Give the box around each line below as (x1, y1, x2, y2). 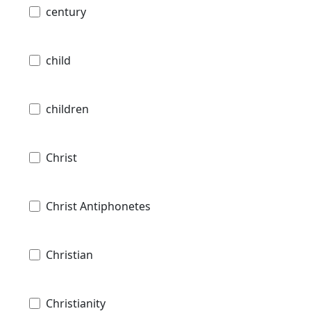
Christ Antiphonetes (46, 198, 151, 214)
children (46, 101, 89, 117)
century (46, 3, 86, 19)
